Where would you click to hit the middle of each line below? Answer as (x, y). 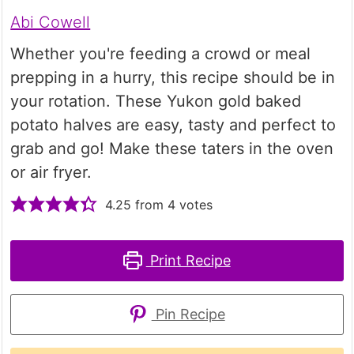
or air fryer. (51, 172)
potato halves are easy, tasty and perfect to (173, 124)
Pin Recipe (188, 314)
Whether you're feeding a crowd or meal (161, 53)
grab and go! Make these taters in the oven (172, 148)
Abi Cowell (51, 22)
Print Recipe (188, 260)
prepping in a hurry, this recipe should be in (173, 77)
